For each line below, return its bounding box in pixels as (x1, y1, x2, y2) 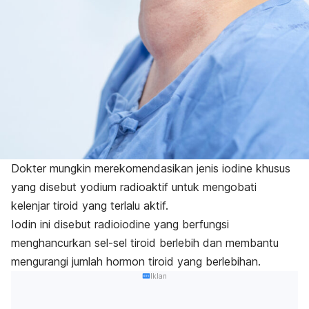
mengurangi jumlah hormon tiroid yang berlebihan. (11, 254, 261, 268)
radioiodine (94, 217, 154, 231)
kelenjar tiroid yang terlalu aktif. (11, 198, 168, 212)
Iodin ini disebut (11, 217, 94, 231)
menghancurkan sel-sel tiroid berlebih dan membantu (11, 235, 279, 250)
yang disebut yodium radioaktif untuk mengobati (11, 179, 257, 194)
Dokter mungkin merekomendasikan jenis (11, 161, 222, 175)
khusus (252, 161, 290, 175)
